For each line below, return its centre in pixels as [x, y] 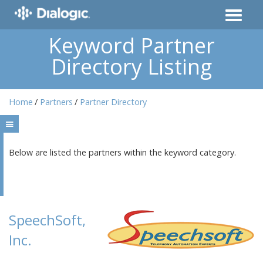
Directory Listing [131, 67]
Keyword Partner [131, 45]
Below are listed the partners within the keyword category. [122, 153]
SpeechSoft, [47, 220]
